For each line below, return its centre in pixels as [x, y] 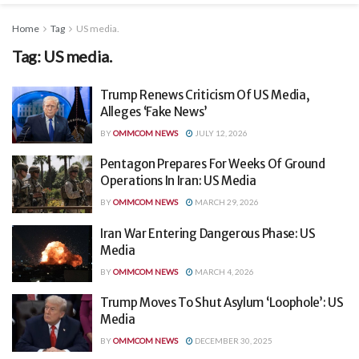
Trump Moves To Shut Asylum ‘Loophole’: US [222, 303]
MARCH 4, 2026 [224, 271]
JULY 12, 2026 [220, 133]
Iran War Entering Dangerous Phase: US [208, 233]
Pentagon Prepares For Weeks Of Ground [213, 164]
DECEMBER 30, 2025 [233, 341]
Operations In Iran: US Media [178, 181]
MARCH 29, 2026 [226, 202]
